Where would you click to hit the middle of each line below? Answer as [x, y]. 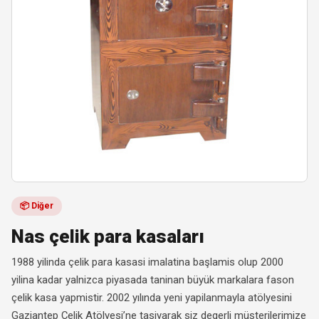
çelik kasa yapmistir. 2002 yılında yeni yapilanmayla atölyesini [152, 297]
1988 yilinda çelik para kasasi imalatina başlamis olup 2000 [147, 262]
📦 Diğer [37, 205]
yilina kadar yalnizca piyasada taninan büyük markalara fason [153, 279]
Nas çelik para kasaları [108, 236]
